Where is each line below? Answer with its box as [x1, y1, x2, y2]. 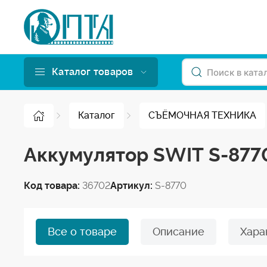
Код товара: [24, 180, 82, 191]
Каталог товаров [52, 66, 133, 77]
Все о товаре [48, 225, 117, 238]
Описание [153, 225, 204, 238]
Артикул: [110, 180, 155, 191]
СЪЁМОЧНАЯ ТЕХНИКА [148, 110, 256, 121]
